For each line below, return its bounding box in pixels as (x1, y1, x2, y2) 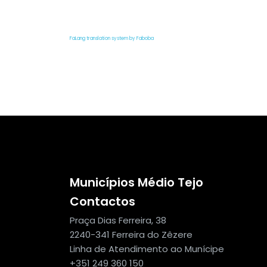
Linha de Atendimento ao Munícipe (70, 242, 224, 255)
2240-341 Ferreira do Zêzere (70, 228, 193, 241)
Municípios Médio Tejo (70, 173, 203, 191)
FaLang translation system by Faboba (70, 35, 154, 42)
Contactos (70, 193, 135, 210)
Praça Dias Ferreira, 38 (70, 213, 166, 226)
